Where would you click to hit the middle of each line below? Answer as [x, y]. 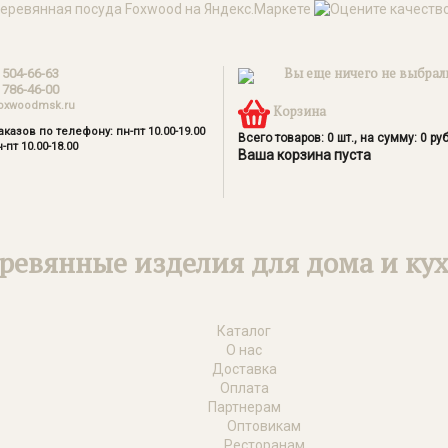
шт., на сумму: [377, 137]
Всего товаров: [282, 137]
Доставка [244, 368]
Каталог [244, 330]
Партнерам [244, 406]
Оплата [244, 387]
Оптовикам [264, 425]
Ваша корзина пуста [304, 154]
